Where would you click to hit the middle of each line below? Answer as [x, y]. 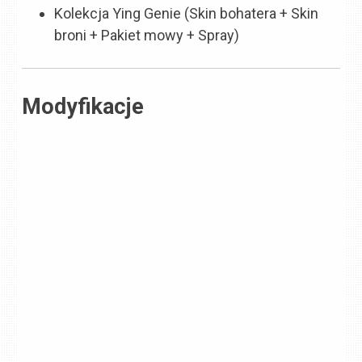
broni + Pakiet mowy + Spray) [147, 36]
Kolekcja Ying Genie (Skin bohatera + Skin [187, 14]
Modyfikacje [83, 107]
